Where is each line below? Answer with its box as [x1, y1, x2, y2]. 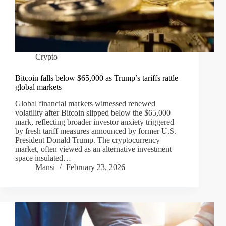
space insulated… [15, 154, 71, 163]
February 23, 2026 [66, 163, 125, 172]
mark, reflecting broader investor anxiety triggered [15, 118, 174, 127]
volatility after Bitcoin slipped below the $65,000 [15, 108, 171, 118]
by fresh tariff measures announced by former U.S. [15, 127, 176, 136]
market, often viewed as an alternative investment [15, 145, 172, 154]
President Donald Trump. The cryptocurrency [15, 136, 160, 145]
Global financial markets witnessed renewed [15, 99, 155, 108]
